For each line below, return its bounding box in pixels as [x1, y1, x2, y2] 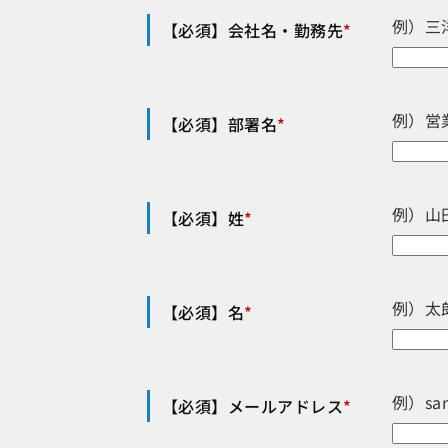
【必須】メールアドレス [162, 394, 344, 419]
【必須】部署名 [162, 112, 278, 137]
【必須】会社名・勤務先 [162, 18, 344, 43]
